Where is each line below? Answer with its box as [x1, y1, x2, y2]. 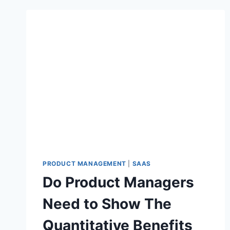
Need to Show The [43, 195, 171, 213]
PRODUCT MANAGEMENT [43, 160, 126, 168]
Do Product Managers [43, 174, 194, 191]
